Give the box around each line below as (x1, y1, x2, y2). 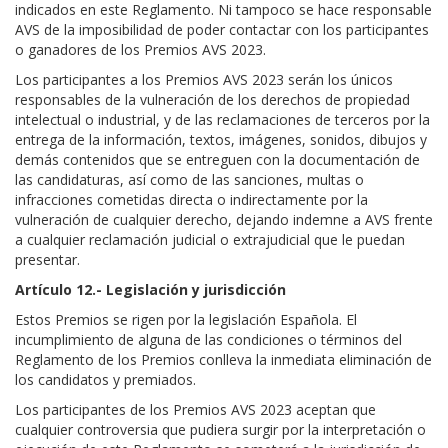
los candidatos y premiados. (15, 370, 196, 390)
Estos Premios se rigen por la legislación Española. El (15, 310, 357, 330)
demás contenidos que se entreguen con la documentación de (15, 150, 420, 170)
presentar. (15, 250, 80, 270)
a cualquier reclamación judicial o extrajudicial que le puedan (15, 230, 405, 250)
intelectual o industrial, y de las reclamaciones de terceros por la (15, 110, 430, 130)
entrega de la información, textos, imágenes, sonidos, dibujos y (15, 130, 427, 150)
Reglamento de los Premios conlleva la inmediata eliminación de (15, 350, 432, 370)
